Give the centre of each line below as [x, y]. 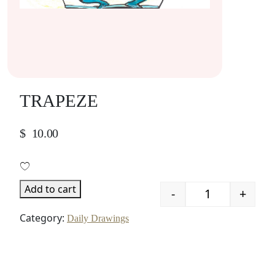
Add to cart [50, 189]
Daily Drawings [98, 218]
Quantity [224, 200]
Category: [43, 218]
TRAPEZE [59, 101]
